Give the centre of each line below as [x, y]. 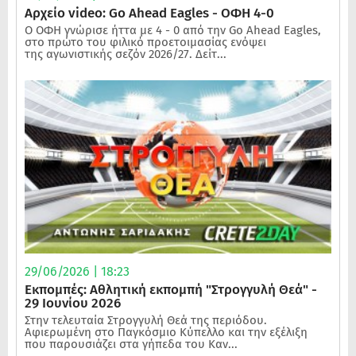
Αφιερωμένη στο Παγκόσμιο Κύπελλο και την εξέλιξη [166, 332]
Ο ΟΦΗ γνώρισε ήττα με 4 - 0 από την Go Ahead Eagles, [173, 31]
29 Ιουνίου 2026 [73, 303]
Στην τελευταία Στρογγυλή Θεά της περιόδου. [146, 320]
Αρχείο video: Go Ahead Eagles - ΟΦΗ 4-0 [149, 14]
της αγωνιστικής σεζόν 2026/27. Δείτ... [126, 54]
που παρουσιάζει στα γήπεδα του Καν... [131, 344]
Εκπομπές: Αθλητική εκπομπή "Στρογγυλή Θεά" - [171, 289]
